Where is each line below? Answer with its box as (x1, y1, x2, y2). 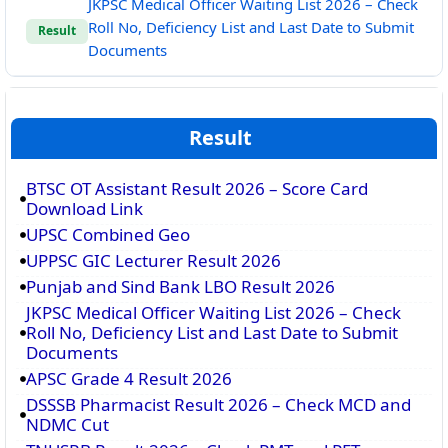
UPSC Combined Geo (26, 222, 190, 246)
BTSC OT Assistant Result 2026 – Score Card (26, 176, 368, 200)
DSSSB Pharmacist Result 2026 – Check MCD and (26, 392, 411, 416)
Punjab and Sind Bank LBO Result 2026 (26, 274, 335, 298)
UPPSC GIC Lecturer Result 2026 (26, 248, 281, 272)
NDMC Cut (26, 412, 109, 436)
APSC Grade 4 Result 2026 (26, 366, 232, 390)
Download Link (26, 196, 143, 220)
